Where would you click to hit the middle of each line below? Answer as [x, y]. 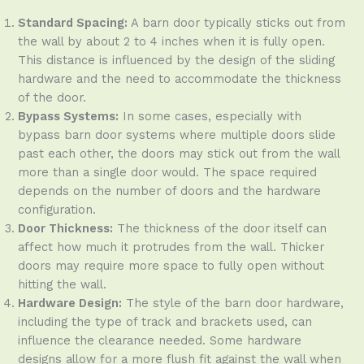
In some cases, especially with [210, 117]
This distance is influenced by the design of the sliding [177, 61]
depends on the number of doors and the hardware [170, 191]
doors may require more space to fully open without [171, 266]
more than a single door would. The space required [168, 173]
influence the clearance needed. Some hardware [160, 341]
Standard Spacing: [73, 23]
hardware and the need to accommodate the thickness [180, 79]
